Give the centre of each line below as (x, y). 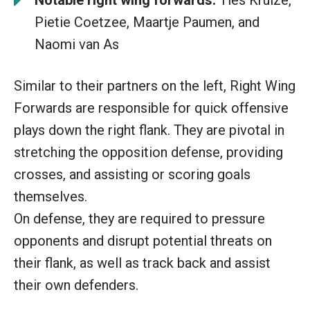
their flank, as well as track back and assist (142, 263)
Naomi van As (77, 44)
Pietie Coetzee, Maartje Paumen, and (147, 22)
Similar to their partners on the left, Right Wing (155, 85)
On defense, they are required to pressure (139, 218)
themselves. (51, 196)
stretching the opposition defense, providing (148, 152)
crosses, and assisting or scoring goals (132, 174)
